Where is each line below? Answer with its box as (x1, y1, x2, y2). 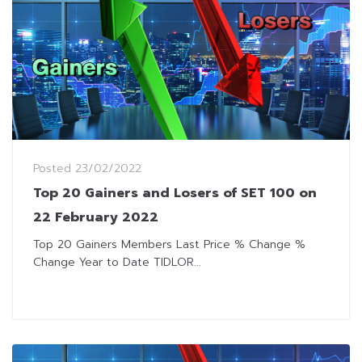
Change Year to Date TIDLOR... (33, 254, 201, 271)
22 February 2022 (33, 208, 158, 228)
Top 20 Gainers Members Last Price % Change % (33, 236, 305, 254)
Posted (33, 160, 75, 178)
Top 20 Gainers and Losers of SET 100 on (33, 183, 317, 204)
